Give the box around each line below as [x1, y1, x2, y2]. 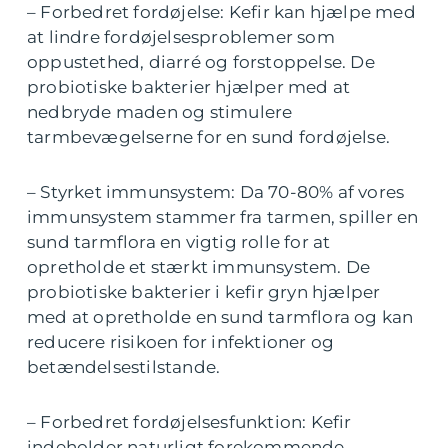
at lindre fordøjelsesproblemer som [27, 27, 335, 48]
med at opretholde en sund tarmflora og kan [27, 307, 414, 328]
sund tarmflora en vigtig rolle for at [27, 232, 331, 253]
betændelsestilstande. [27, 357, 221, 378]
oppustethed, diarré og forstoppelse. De [27, 52, 375, 73]
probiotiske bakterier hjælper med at [27, 77, 351, 98]
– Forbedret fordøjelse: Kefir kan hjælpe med [27, 2, 416, 23]
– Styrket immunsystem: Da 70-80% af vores [27, 182, 405, 203]
